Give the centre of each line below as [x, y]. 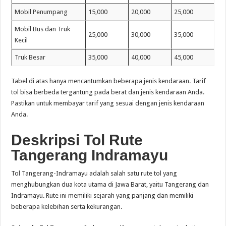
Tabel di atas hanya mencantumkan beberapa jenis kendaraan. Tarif [109, 81]
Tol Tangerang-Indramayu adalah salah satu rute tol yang [94, 174]
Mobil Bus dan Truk [43, 29]
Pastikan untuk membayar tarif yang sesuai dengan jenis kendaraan [108, 103]
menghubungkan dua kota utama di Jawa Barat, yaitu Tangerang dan [110, 185]
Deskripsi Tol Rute [77, 140]
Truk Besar [30, 57]
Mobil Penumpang [41, 12]
